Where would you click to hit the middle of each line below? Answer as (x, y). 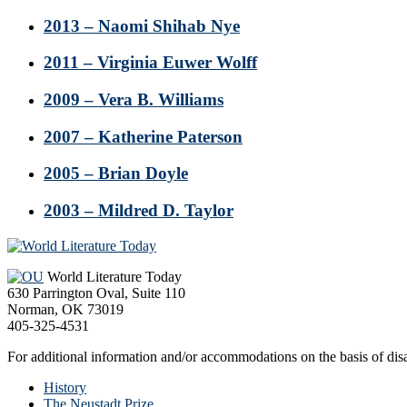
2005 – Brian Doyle (116, 174)
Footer (38, 248)
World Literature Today (113, 276)
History (65, 387)
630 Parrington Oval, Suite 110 (96, 293)
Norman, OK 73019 (65, 309)
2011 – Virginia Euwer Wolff (150, 63)
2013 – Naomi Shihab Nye (142, 25)
